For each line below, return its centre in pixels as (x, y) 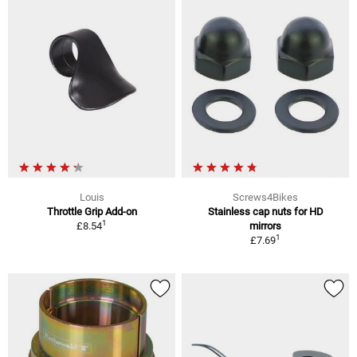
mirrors (265, 226)
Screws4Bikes (265, 197)
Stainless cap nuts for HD (265, 211)
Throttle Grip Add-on (92, 211)
